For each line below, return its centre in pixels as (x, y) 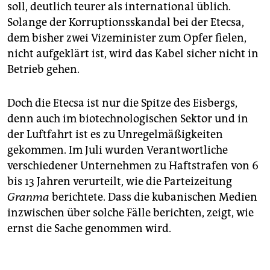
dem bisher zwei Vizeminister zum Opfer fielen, (127, 38)
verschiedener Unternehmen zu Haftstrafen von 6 (133, 166)
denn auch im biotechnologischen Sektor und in (128, 119)
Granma (28, 197)
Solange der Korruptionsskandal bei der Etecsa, (126, 23)
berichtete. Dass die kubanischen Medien (153, 197)
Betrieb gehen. (43, 70)
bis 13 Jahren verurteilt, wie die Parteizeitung (120, 182)
